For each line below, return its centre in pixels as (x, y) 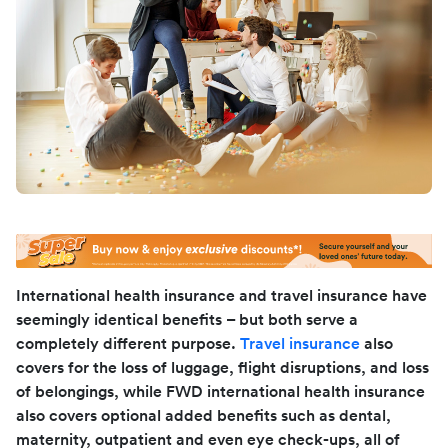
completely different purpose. (128, 343)
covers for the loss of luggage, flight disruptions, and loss (222, 367)
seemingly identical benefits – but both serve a (187, 319)
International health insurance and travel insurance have (221, 295)
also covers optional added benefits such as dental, (203, 415)
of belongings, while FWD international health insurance (220, 391)
